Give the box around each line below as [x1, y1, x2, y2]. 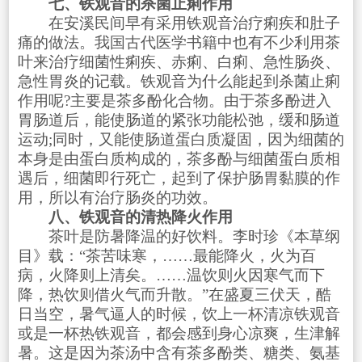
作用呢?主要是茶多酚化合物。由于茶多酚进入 [17, 91, 331, 109]
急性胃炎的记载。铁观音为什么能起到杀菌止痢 [17, 72, 340, 90]
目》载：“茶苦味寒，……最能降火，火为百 [17, 246, 316, 264]
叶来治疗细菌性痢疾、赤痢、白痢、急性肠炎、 [17, 53, 340, 70]
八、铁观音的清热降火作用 [48, 208, 233, 225]
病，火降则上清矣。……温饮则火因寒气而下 [17, 266, 325, 284]
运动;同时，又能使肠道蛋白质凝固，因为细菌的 [17, 130, 344, 148]
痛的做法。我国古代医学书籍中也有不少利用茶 [17, 33, 340, 51]
